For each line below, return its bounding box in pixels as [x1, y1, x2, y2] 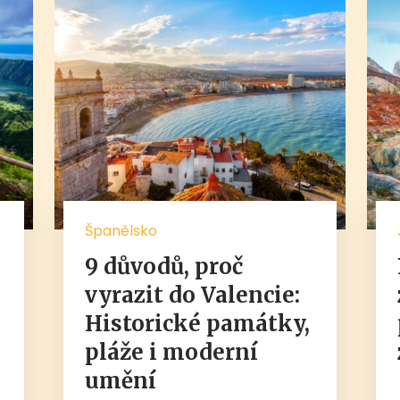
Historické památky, [84, 309, 310, 337]
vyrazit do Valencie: [84, 280, 300, 309]
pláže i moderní [84, 337, 258, 366]
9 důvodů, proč [84, 252, 243, 280]
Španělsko [84, 220, 157, 241]
